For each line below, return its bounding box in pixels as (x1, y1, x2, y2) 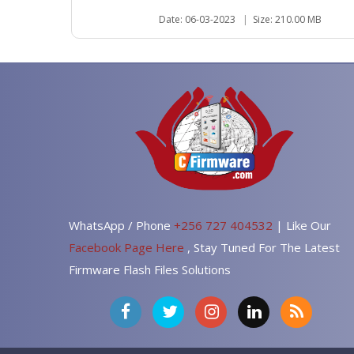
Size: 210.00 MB (253, 12, 322, 26)
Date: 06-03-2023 (159, 12, 235, 26)
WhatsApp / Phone (69, 217, 174, 233)
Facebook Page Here (69, 239, 187, 255)
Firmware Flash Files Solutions (69, 261, 231, 277)
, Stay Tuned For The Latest (187, 239, 340, 255)
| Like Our (276, 217, 331, 233)
